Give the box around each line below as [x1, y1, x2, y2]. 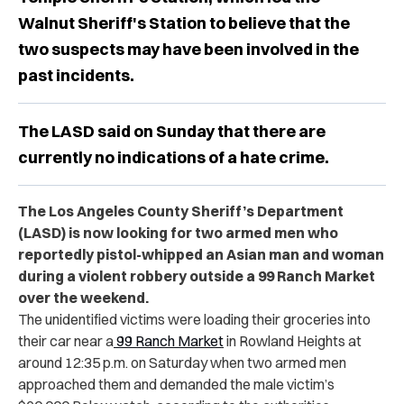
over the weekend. [18, 288, 149, 307]
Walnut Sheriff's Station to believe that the [18, 12, 350, 33]
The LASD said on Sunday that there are [18, 120, 326, 142]
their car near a [18, 331, 114, 350]
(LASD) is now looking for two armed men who [18, 223, 338, 242]
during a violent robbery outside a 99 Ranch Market [18, 266, 375, 285]
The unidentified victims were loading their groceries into [18, 309, 371, 328]
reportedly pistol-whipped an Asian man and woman [18, 244, 384, 263]
